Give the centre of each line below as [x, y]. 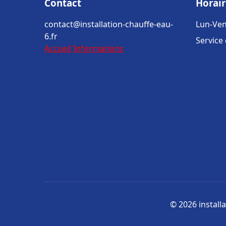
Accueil [58, 48]
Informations [98, 48]
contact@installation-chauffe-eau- [109, 24]
